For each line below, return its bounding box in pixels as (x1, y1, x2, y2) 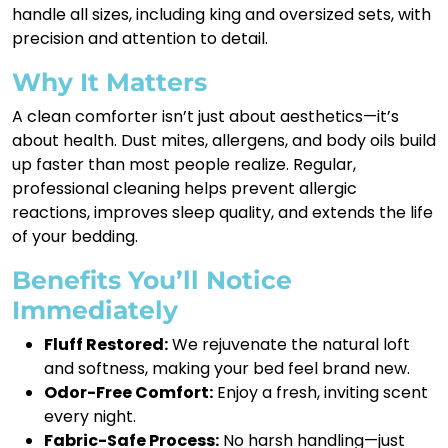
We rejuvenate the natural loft (168, 332, 410, 356)
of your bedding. (12, 224, 138, 248)
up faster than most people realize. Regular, (12, 152, 356, 176)
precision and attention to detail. (12, 26, 268, 50)
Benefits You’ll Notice (12, 264, 292, 295)
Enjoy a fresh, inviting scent (213, 380, 428, 404)
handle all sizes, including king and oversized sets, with (12, 2, 431, 26)
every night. (44, 404, 136, 428)
